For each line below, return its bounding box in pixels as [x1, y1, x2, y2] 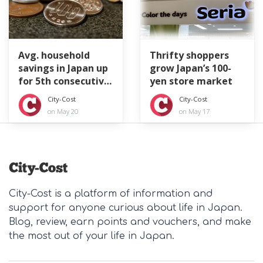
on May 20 [48, 106, 78, 116]
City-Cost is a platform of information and [9, 188, 213, 199]
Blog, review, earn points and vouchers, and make [9, 217, 251, 227]
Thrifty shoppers [150, 49, 229, 62]
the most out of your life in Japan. [9, 231, 174, 241]
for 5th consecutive [18, 75, 110, 88]
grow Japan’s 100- [150, 62, 231, 75]
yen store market [150, 75, 232, 88]
